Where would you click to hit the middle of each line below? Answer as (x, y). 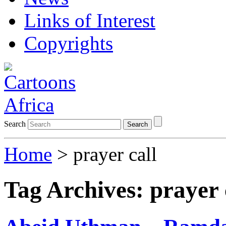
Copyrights (69, 43)
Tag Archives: (77, 190)
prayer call (115, 154)
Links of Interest (90, 20)
